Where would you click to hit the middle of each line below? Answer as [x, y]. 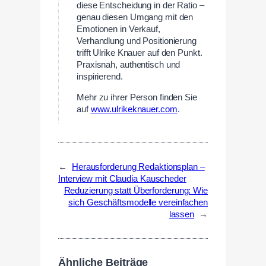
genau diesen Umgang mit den [135, 17]
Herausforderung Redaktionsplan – [138, 167]
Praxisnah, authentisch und [129, 64]
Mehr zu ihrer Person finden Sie [137, 97]
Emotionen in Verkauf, [118, 29]
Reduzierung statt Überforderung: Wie [136, 190]
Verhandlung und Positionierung [137, 41]
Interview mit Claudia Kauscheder [122, 178]
